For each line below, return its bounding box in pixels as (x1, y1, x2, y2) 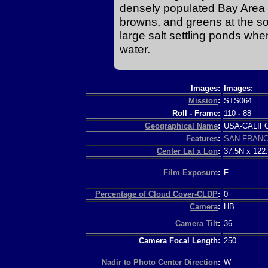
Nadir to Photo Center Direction (102, 257, 218, 267)
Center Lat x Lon (157, 146, 218, 156)
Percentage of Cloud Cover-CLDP (95, 189, 218, 199)
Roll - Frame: (172, 108, 220, 118)
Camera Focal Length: (139, 236, 220, 245)
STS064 (224, 96, 257, 105)
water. (120, 42, 150, 56)
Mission (188, 96, 218, 105)
